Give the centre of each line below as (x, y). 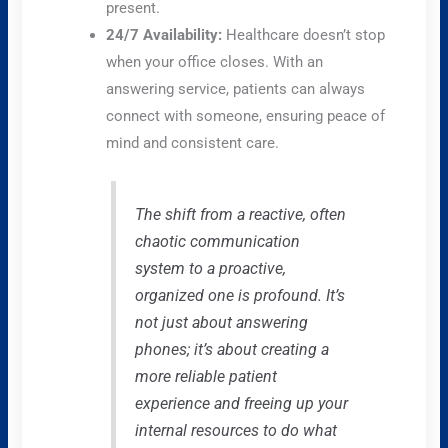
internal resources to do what (235, 430)
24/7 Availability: (164, 35)
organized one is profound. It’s (239, 295)
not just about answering (221, 322)
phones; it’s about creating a (231, 349)
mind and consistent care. (193, 143)
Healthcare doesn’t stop (304, 35)
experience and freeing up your (241, 403)
